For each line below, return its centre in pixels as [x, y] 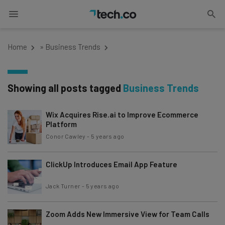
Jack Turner [63, 186]
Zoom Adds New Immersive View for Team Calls [128, 214]
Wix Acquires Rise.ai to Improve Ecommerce [122, 115]
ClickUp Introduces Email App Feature [111, 164]
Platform [61, 124]
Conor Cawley [66, 136]
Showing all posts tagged [65, 88]
